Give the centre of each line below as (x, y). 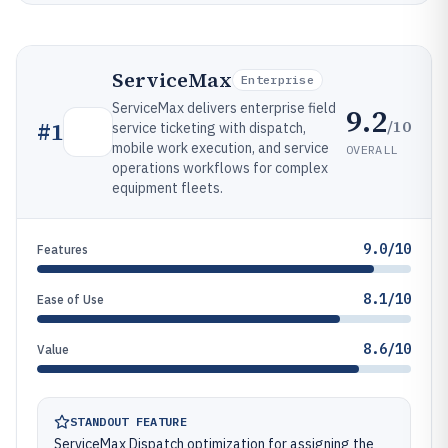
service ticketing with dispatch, (209, 128)
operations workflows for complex (220, 168)
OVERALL (372, 149)
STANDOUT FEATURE (128, 421)
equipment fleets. (167, 188)
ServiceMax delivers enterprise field (224, 108)
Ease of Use (70, 299)
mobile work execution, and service (220, 148)
